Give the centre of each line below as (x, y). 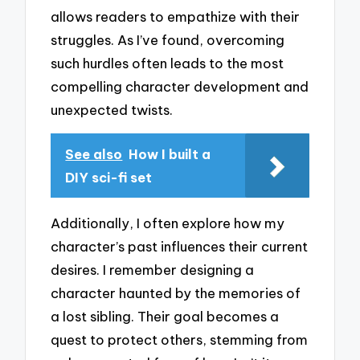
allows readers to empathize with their (176, 16)
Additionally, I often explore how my (168, 223)
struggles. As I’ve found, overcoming (168, 39)
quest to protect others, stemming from (180, 339)
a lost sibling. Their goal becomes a (165, 316)
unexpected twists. (112, 109)
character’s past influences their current (180, 246)
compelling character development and (180, 86)
